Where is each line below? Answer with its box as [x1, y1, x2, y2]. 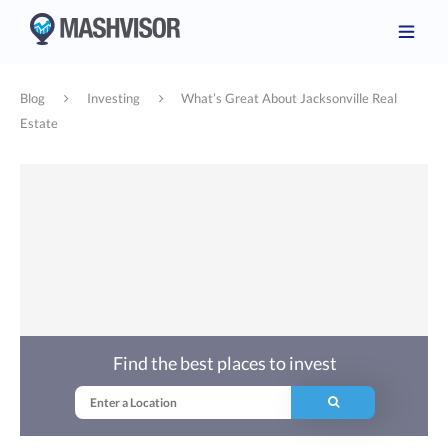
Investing [86, 90, 140, 106]
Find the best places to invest [113, 351, 338, 374]
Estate [20, 115, 58, 131]
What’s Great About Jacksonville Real [181, 90, 398, 106]
